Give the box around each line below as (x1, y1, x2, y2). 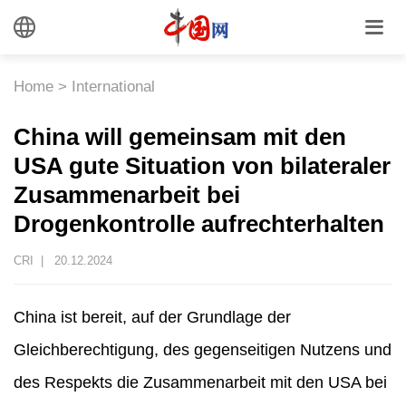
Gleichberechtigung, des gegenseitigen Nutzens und (14, 340, 391, 359)
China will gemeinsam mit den (14, 123, 346, 150)
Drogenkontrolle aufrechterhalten (14, 210, 384, 237)
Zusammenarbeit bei (14, 181, 240, 208)
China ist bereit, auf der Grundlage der (14, 307, 291, 326)
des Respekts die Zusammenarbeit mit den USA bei (14, 372, 387, 391)
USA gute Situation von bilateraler (14, 152, 391, 179)
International (72, 77, 155, 95)
